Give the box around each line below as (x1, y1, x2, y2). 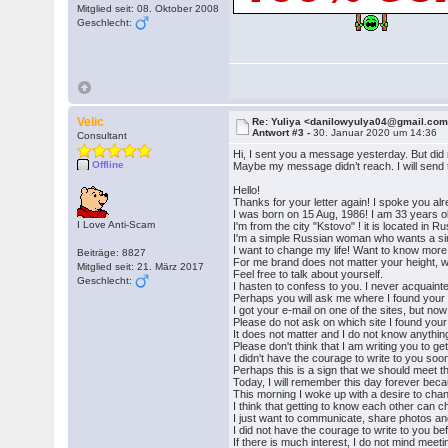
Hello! (233, 184, 261, 196)
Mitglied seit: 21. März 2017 (77, 261, 205, 272)
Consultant (77, 130, 128, 141)
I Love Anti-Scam (77, 219, 156, 230)
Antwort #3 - (252, 127, 314, 138)
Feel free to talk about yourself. (233, 268, 384, 280)
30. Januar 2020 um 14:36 (313, 127, 438, 138)
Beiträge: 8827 (77, 247, 147, 258)
